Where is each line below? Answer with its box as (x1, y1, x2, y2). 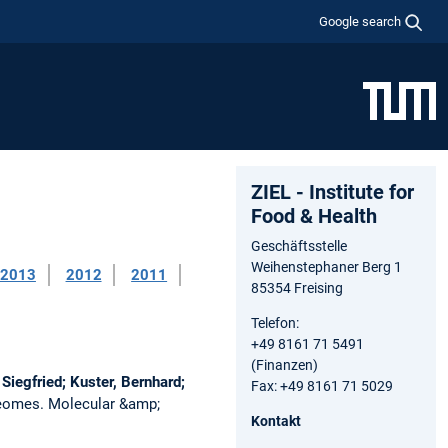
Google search (319, 13, 402, 29)
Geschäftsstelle (251, 237, 347, 254)
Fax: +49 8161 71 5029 (251, 377, 393, 394)
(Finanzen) (251, 356, 318, 373)
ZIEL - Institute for (251, 179, 414, 204)
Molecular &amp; (47, 394, 160, 413)
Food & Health (251, 203, 377, 228)
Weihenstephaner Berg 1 (251, 258, 402, 275)
